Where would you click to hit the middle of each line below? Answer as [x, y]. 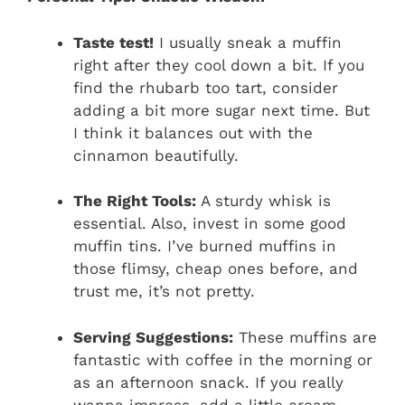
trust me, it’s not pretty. [164, 292]
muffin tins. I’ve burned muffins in [205, 246]
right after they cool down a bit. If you [219, 65]
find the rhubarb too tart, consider [206, 87]
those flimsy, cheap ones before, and [216, 269]
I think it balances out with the [193, 132]
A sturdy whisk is [264, 201]
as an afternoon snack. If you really [208, 382]
